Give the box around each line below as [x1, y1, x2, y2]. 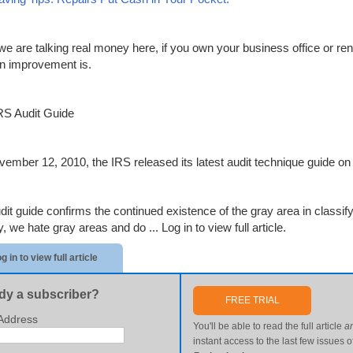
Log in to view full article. [162, 221, 286, 234]
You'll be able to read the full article [193, 321, 345, 332]
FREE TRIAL [225, 295, 280, 306]
